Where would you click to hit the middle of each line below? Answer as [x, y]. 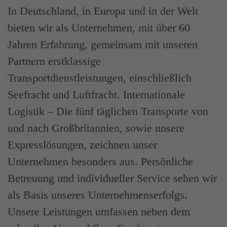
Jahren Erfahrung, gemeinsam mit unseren [103, 44]
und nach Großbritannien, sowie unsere [96, 128]
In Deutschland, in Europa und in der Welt [103, 11]
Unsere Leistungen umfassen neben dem [99, 211]
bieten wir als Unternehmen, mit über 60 [99, 27]
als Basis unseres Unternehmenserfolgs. [98, 195]
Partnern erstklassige [54, 61]
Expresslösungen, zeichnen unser [82, 144]
